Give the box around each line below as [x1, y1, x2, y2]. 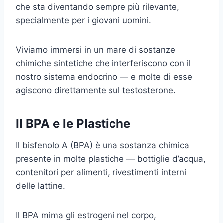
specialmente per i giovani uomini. [16, 15, 151, 25]
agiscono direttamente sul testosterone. [16, 85, 176, 95]
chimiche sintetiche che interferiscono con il [16, 58, 191, 68]
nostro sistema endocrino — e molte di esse [16, 71, 192, 82]
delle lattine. [16, 180, 65, 191]
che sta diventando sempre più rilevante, [16, 1, 179, 12]
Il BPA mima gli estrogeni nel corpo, [16, 210, 156, 220]
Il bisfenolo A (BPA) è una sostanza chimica [16, 140, 189, 150]
